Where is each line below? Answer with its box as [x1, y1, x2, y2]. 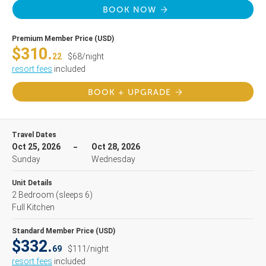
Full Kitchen [12, 202, 55, 212]
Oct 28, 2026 [91, 142, 140, 151]
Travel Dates [12, 131, 56, 139]
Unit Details [12, 179, 52, 187]
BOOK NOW [103, 5, 156, 15]
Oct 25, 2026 [12, 142, 61, 151]
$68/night [68, 52, 104, 61]
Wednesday [91, 154, 135, 164]
